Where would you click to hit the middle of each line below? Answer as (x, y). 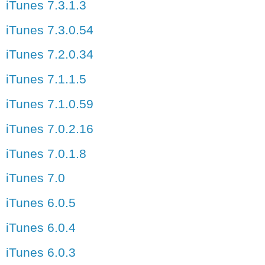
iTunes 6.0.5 (41, 203)
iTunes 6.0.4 (41, 228)
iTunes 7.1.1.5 (46, 79)
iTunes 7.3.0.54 (50, 30)
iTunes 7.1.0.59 (50, 104)
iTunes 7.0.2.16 (50, 128)
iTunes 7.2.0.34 (50, 54)
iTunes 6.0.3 (41, 252)
